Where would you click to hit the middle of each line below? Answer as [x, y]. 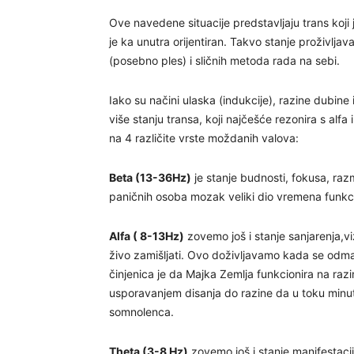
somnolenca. [141, 312]
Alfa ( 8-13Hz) [147, 236]
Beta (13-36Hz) [150, 177]
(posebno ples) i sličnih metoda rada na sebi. [224, 60]
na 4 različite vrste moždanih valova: [204, 138]
